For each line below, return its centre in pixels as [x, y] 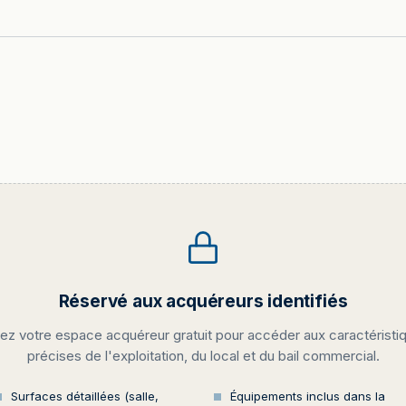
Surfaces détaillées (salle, [85, 396]
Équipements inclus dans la [308, 396]
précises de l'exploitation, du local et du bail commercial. [203, 356]
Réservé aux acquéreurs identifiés [203, 301]
